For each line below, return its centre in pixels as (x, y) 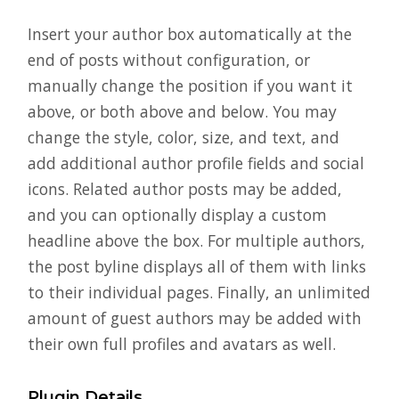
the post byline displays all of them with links (197, 266)
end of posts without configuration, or (169, 59)
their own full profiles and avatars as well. (182, 343)
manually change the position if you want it (190, 85)
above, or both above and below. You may (182, 111)
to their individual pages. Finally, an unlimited (199, 292)
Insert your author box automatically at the (190, 33)
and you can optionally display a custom (177, 214)
